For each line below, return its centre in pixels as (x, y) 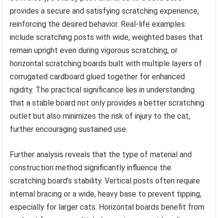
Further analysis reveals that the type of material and (101, 154)
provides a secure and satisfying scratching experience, (105, 11)
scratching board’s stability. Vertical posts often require (105, 181)
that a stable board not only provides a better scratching (107, 103)
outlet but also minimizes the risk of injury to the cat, (100, 116)
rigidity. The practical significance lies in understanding (102, 90)
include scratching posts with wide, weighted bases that (107, 37)
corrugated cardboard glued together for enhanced (98, 76)
